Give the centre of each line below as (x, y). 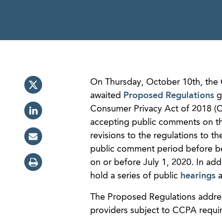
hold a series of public (135, 176)
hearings (198, 176)
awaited (107, 96)
